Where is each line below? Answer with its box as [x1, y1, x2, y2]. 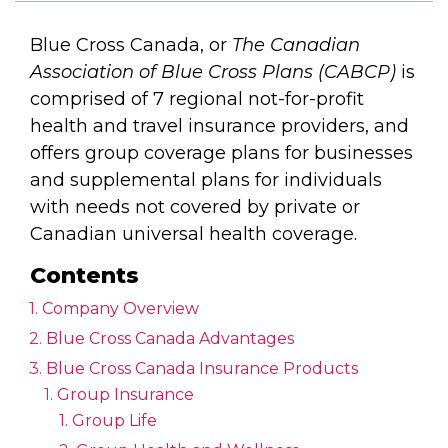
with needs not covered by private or [30, 196, 360, 219]
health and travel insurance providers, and [30, 115, 409, 138]
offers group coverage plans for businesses [30, 142, 413, 165]
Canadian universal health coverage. [30, 223, 357, 246]
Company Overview [42, 299, 199, 319]
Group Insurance [57, 385, 194, 405]
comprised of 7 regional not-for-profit [30, 88, 364, 111]
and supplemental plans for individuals [30, 169, 382, 192]
